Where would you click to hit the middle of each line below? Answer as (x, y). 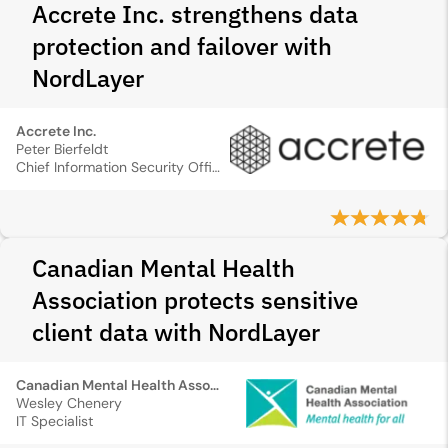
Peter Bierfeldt (62, 149)
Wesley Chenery (69, 403)
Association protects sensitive (195, 300)
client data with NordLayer (176, 332)
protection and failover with (182, 46)
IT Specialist (54, 421)
